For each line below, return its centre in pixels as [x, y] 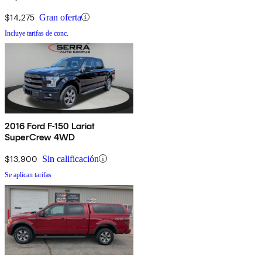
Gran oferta [60, 17]
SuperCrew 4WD [40, 137]
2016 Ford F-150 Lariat [50, 126]
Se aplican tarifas [28, 175]
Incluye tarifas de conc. [37, 33]
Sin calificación [70, 158]
